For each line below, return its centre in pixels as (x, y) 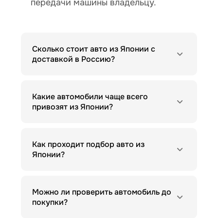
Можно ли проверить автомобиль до (101, 192)
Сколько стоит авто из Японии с (93, 49)
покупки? (50, 202)
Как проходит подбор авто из (88, 145)
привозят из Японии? (72, 107)
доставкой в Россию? (73, 59)
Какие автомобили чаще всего (90, 97)
